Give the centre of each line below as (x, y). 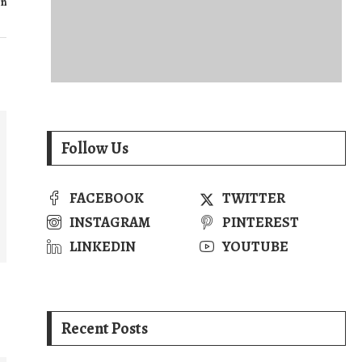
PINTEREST (260, 222)
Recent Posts (105, 328)
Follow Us (95, 148)
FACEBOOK (107, 198)
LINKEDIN (103, 246)
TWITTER (253, 198)
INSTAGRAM (110, 222)
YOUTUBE (255, 246)
